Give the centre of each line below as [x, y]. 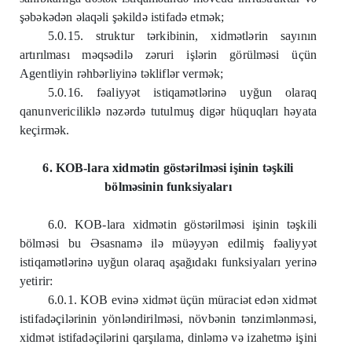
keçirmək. [45, 130]
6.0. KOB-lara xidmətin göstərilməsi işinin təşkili [182, 224]
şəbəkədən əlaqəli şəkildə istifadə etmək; [122, 17]
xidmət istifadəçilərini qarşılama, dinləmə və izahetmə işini [168, 337]
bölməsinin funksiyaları [168, 187]
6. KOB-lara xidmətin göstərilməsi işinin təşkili [168, 168]
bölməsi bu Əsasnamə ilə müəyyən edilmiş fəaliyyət [168, 243]
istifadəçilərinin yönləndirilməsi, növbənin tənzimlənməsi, [168, 319]
